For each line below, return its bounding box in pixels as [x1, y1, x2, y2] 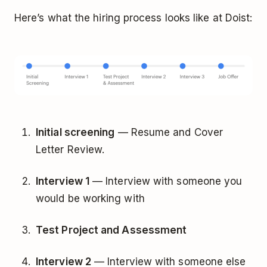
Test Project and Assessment [36, 223, 187, 236]
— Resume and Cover [114, 126, 223, 138]
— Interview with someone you [89, 175, 243, 187]
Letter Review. [36, 143, 105, 156]
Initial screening [36, 126, 115, 138]
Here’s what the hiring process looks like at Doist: [14, 12, 253, 24]
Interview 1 [36, 175, 89, 187]
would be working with [36, 192, 145, 204]
